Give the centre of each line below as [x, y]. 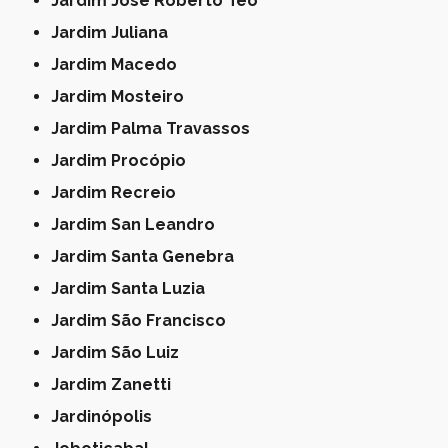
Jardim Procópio [123, 161]
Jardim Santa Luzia [132, 289]
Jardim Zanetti [115, 385]
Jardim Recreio [118, 193]
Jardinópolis [106, 417]
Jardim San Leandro [137, 225]
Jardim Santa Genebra [147, 257]
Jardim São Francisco [143, 321]
